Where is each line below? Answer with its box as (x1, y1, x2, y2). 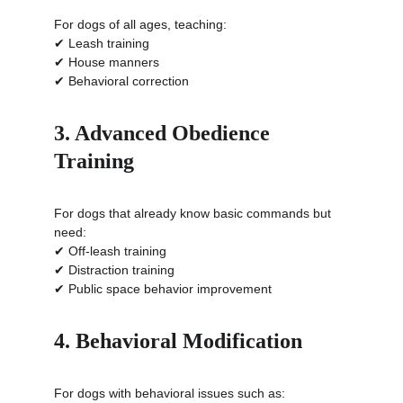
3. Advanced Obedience (54, 121, 275, 145)
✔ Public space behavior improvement (54, 282, 272, 296)
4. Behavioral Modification (54, 329, 302, 353)
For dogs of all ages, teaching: (54, 17, 227, 31)
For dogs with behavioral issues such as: (54, 386, 285, 400)
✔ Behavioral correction (54, 74, 189, 88)
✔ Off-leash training (54, 244, 166, 258)
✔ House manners (54, 55, 159, 69)
